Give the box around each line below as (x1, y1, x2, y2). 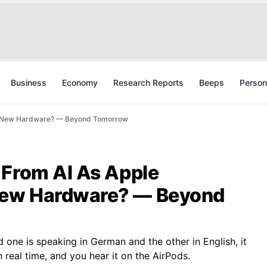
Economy (62, 77, 98, 88)
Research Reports (113, 77, 184, 88)
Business (11, 77, 46, 88)
